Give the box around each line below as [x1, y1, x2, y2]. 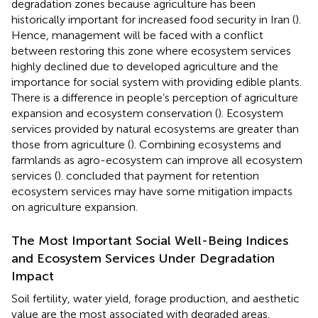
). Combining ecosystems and [131, 138, 281, 152]
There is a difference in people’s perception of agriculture [11, 91, 298, 105]
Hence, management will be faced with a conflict [11, 28, 263, 43]
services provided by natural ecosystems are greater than [11, 122, 299, 136]
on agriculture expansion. [11, 200, 138, 214]
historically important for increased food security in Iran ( [11, 13, 295, 27]
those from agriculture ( [11, 138, 131, 152]
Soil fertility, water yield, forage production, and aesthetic [11, 292, 300, 306]
